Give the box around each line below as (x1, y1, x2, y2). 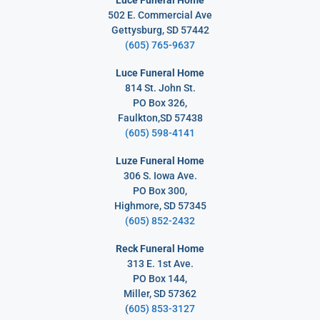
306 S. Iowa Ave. (123, 170, 197, 182)
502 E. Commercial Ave (108, 9, 212, 21)
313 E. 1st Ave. (126, 258, 194, 270)
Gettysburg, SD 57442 (111, 24, 209, 36)
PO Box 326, (133, 97, 187, 109)
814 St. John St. (124, 82, 196, 94)
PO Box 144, (133, 273, 187, 285)
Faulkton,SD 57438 (117, 112, 203, 124)
